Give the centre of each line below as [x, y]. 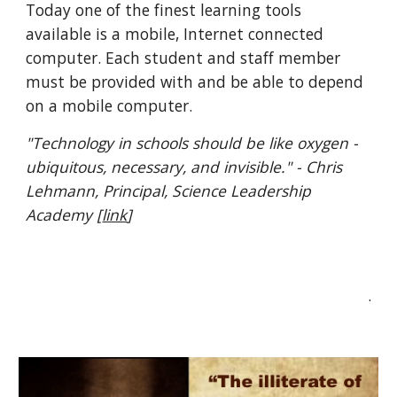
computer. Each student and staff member [183, 58]
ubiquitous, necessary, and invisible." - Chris [184, 167]
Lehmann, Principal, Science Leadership [169, 191]
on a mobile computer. [112, 105]
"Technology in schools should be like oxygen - [192, 143]
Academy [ [64, 214]
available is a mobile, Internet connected [175, 34]
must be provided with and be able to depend [195, 82]
